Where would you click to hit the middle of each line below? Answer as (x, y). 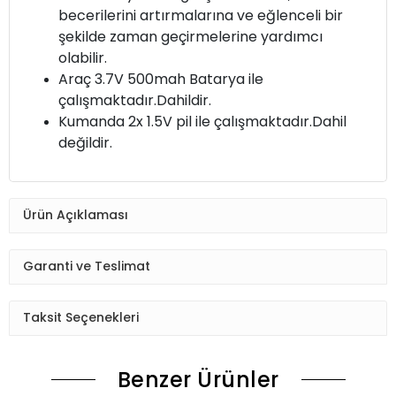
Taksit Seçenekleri (81, 318)
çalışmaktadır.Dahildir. (135, 100)
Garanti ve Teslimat (87, 267)
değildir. (85, 142)
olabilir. (83, 57)
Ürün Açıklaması (76, 215)
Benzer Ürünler (198, 379)
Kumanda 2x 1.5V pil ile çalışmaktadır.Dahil (202, 121)
